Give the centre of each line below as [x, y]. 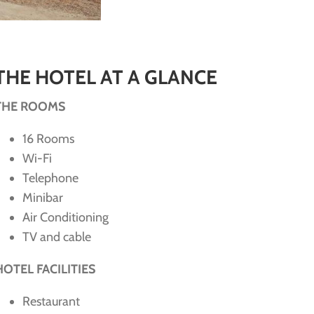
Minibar [42, 198]
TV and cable [56, 237]
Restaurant [51, 302]
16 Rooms [48, 139]
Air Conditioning [65, 218]
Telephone [50, 178]
